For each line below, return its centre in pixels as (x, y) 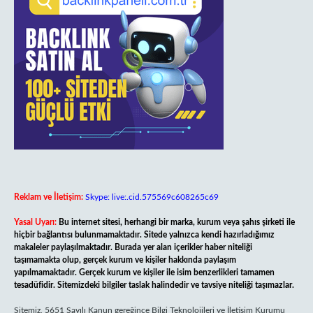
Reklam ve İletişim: (49, 197)
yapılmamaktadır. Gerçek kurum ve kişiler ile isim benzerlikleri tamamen (144, 272)
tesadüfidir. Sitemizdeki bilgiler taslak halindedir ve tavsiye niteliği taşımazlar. (154, 285)
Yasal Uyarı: (35, 222)
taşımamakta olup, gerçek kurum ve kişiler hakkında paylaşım (125, 260)
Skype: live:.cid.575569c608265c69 (152, 197)
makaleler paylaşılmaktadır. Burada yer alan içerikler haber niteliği (133, 247)
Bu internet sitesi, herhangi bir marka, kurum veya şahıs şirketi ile (177, 222)
